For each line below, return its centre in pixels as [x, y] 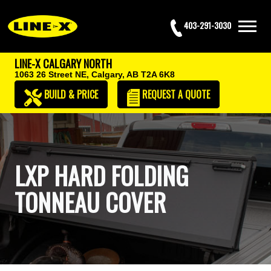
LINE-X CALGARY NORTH [63, 63]
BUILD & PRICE [71, 94]
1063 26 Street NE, [52, 74]
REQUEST [159, 94]
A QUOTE [194, 94]
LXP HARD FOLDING [101, 175]
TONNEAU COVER [90, 202]
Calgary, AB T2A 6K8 [133, 74]
